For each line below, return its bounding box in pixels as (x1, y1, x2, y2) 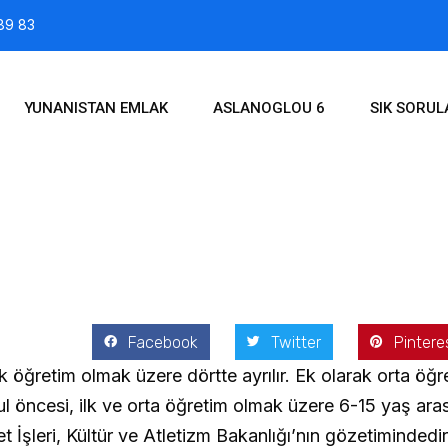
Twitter (271, 332, 321, 352)
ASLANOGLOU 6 (213, 99, 325, 118)
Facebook (128, 332, 198, 352)
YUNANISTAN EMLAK (24, 99, 168, 118)
